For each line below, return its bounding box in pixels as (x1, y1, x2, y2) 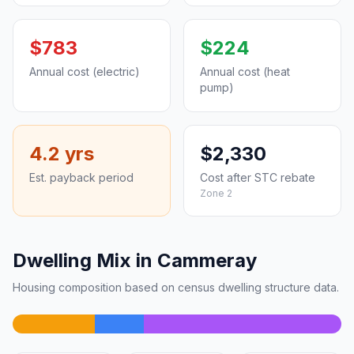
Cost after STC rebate (200, 171, 315, 184)
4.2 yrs (29, 142, 94, 165)
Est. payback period (29, 171, 134, 184)
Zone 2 (200, 187, 232, 199)
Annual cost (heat (200, 65, 290, 78)
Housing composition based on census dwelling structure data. (13, 281, 339, 294)
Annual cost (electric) (29, 65, 140, 78)
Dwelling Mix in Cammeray (13, 249, 257, 272)
